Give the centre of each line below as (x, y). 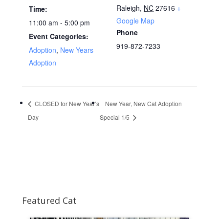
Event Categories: (58, 36)
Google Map (135, 21)
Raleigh (128, 8)
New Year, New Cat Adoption (144, 103)
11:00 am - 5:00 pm (59, 23)
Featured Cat (49, 200)
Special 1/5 (116, 117)
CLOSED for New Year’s (66, 103)
